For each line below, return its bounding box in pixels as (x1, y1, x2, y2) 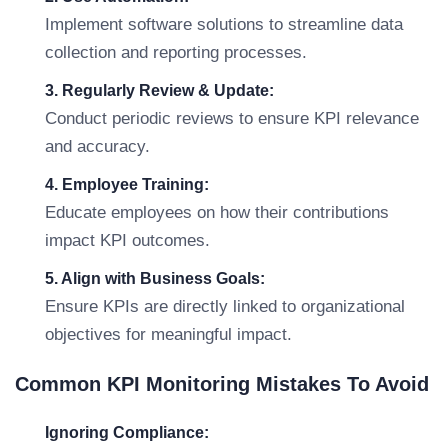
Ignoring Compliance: (45, 424, 209, 441)
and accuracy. (45, 137, 150, 156)
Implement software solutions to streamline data (45, 15, 403, 34)
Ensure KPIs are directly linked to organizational (45, 297, 405, 316)
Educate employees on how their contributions (45, 203, 389, 222)
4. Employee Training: (45, 176, 209, 193)
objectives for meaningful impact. (45, 325, 292, 344)
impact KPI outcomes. (45, 231, 210, 250)
